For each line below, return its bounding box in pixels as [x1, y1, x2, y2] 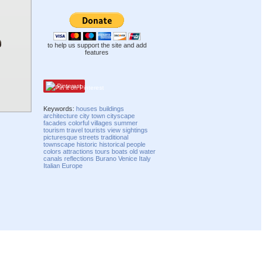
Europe [62, 161, 83, 169]
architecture [43, 112, 78, 119]
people [126, 140, 146, 148]
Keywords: [43, 104, 77, 112]
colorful [68, 119, 90, 126]
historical [99, 140, 125, 148]
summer [114, 119, 138, 126]
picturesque [43, 133, 78, 141]
